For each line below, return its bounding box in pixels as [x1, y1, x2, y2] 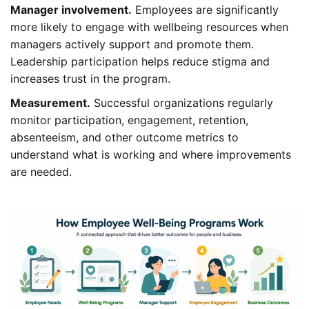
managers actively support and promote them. [10, 37, 254, 52]
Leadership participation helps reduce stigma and [10, 54, 270, 69]
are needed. [10, 165, 72, 179]
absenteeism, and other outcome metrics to [10, 130, 239, 145]
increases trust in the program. [10, 72, 170, 86]
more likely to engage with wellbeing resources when [10, 20, 288, 34]
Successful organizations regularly [90, 96, 273, 110]
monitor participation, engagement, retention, [10, 113, 248, 128]
